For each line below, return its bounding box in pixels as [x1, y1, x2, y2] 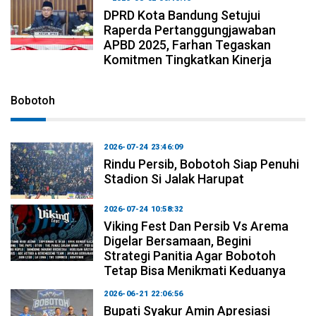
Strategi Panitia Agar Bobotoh [104, 248, 276, 263]
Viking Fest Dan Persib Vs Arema [104, 218, 289, 233]
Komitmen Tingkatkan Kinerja [104, 51, 272, 67]
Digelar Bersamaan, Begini [104, 233, 252, 248]
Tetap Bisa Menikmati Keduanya [104, 262, 286, 278]
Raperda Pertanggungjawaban [104, 22, 276, 37]
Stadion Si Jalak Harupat [104, 171, 245, 186]
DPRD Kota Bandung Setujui [104, 7, 261, 23]
